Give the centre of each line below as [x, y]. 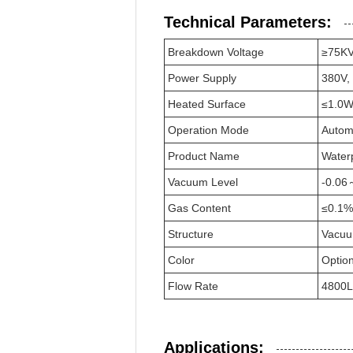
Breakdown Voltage [216, 52]
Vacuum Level [203, 182]
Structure [191, 234]
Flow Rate [193, 286]
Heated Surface [207, 104]
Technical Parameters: [248, 22]
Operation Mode [208, 130]
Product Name [204, 156]
